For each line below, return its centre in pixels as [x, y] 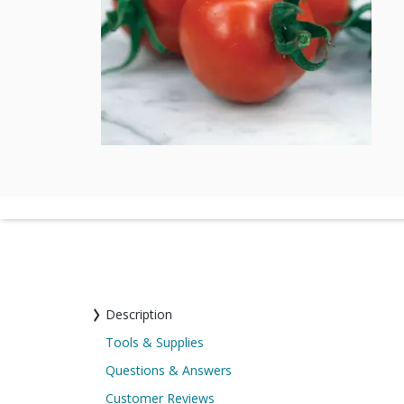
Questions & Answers [169, 370]
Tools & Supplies [155, 342]
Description [139, 314]
